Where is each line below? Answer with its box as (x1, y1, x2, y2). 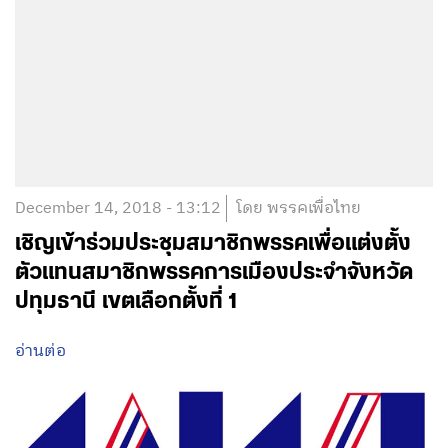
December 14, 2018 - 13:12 (15, 195, 221, 223)
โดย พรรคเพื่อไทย (236, 195, 361, 223)
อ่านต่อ (15, 338, 66, 366)
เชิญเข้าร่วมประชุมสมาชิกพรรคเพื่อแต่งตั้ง (15, 233, 411, 255)
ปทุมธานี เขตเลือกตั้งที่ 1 (15, 291, 237, 313)
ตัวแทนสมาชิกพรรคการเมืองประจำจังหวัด (15, 262, 413, 284)
